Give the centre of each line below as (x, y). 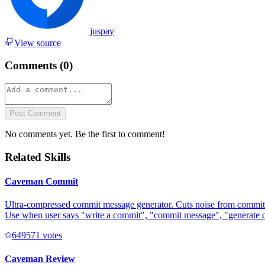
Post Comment (35, 114)
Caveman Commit (41, 182)
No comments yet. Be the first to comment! (85, 134)
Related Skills (38, 157)
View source (38, 43)
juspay (102, 31)
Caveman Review (40, 258)
